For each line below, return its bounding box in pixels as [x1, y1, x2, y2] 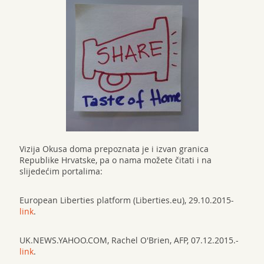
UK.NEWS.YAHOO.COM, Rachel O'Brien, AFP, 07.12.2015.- [19, 235, 239, 246]
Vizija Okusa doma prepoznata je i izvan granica [19, 143, 209, 154]
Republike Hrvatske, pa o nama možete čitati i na [19, 154, 212, 166]
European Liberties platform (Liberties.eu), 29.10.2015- [19, 194, 234, 206]
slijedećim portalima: [19, 166, 103, 177]
